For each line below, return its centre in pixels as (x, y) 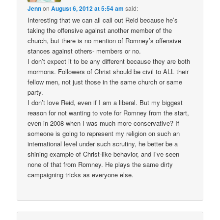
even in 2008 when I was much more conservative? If (104, 123)
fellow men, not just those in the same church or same (105, 82)
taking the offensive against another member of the (100, 30)
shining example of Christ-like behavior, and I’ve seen (104, 154)
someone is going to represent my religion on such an (104, 134)
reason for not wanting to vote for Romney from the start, (109, 113)
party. (36, 92)
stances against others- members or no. (84, 51)
